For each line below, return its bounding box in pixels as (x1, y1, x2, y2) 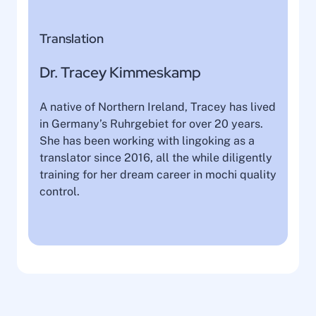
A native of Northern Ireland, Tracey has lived (39, 99, 276, 114)
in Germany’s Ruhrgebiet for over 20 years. (39, 116, 263, 130)
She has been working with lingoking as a (39, 133, 255, 147)
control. (39, 184, 80, 198)
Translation (39, 29, 104, 47)
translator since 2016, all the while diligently (39, 150, 272, 164)
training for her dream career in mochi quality (39, 167, 276, 181)
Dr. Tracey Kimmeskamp (39, 62, 201, 82)
